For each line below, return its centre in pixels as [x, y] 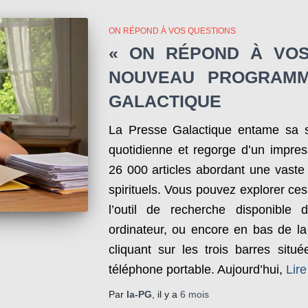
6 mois [194, 294]
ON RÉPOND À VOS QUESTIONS [172, 31]
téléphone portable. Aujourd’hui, [195, 269]
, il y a [166, 294]
